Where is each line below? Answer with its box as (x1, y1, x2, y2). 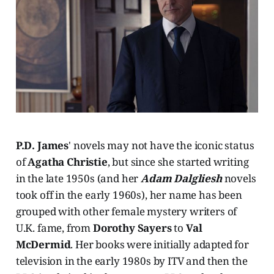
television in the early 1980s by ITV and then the (15, 254, 248, 268)
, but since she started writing (107, 155, 249, 169)
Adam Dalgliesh (141, 171, 222, 186)
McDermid (15, 237, 71, 252)
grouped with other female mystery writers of (15, 204, 237, 219)
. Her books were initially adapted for (70, 237, 249, 252)
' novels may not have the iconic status (68, 138, 254, 153)
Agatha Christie (28, 155, 108, 169)
